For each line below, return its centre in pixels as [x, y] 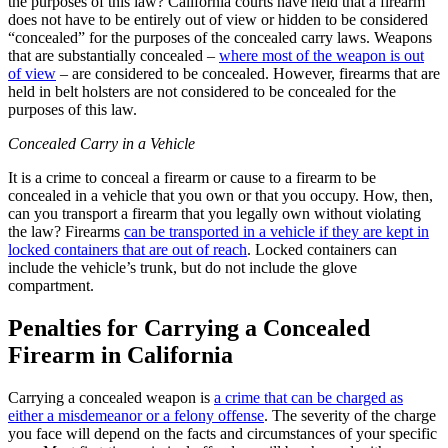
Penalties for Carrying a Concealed [189, 327]
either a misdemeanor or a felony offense [136, 415]
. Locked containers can [322, 249]
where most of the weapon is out [321, 55]
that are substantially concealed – [113, 55]
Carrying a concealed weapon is [111, 397]
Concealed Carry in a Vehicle [101, 143]
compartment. [51, 285]
